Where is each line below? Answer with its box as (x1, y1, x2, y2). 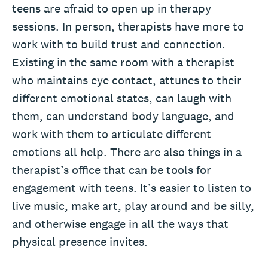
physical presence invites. (12, 233, 148, 249)
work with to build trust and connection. (12, 36, 226, 52)
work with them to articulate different (12, 126, 211, 142)
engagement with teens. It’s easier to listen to (12, 179, 251, 196)
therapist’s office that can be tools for (12, 162, 211, 178)
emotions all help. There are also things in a (12, 144, 242, 160)
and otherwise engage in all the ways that (12, 215, 229, 232)
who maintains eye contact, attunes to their (12, 72, 242, 88)
